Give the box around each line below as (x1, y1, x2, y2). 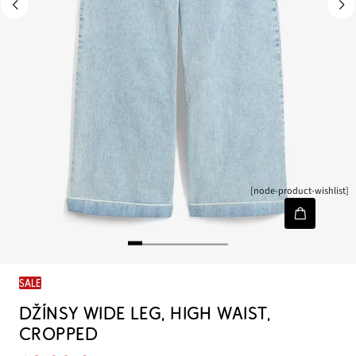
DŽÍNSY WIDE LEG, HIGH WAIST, (19, 304, 271, 324)
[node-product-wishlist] (250, 184, 350, 199)
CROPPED (19, 324, 98, 345)
